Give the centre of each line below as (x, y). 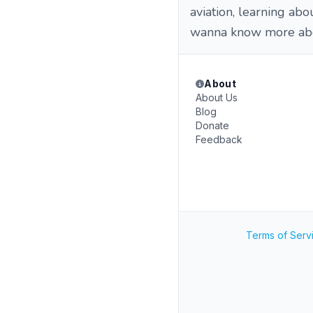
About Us (217, 97)
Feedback (219, 139)
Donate (212, 125)
